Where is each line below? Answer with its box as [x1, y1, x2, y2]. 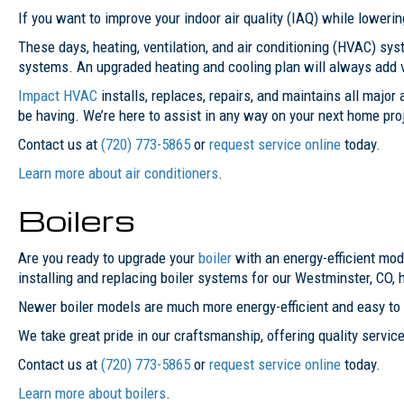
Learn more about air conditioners [18, 163, 218, 182]
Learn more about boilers [18, 383, 166, 402]
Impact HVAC [18, 86, 97, 105]
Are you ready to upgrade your [18, 248, 198, 267]
